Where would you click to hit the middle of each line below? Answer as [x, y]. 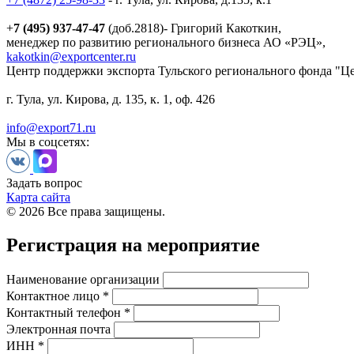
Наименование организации [83, 280]
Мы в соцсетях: [48, 142]
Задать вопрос [44, 183]
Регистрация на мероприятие [133, 245]
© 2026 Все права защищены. [86, 212]
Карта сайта [38, 198]
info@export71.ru [51, 128]
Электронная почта [58, 330]
